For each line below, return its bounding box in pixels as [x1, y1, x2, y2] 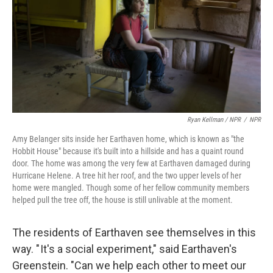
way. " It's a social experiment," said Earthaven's [12, 243, 237, 255]
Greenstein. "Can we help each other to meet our [12, 259, 246, 272]
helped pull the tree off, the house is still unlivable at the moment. [12, 195, 233, 205]
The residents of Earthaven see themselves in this [12, 226, 256, 239]
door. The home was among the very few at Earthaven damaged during [12, 158, 250, 168]
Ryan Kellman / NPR [187, 116, 241, 124]
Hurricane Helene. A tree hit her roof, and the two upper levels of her [12, 171, 241, 180]
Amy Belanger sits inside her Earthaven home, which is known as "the [12, 134, 244, 144]
